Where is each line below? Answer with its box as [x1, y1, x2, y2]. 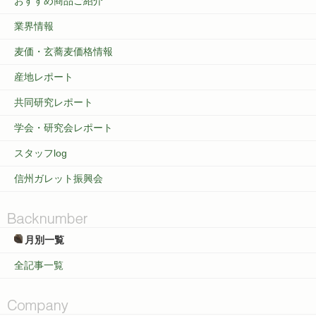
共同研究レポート [14, 96, 93, 108]
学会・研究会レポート [14, 121, 113, 133]
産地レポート [14, 71, 73, 83]
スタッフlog [14, 147, 67, 159]
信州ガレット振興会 [14, 172, 103, 184]
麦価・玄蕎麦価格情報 [14, 45, 113, 57]
